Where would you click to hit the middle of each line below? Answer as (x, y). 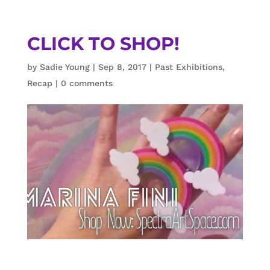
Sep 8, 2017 (122, 67)
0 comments (86, 83)
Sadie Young (64, 67)
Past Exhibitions (188, 67)
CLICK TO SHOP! (103, 44)
